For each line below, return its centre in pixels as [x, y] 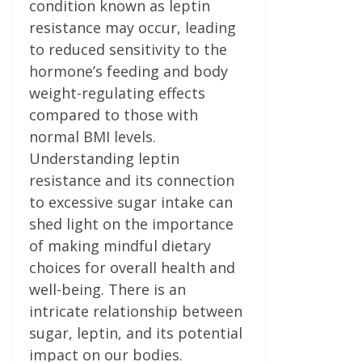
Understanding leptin [104, 158]
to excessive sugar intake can [131, 202]
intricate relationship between [136, 311]
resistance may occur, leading [133, 27]
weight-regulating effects [117, 93]
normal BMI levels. [93, 136]
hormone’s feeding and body [128, 71]
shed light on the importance [131, 223]
